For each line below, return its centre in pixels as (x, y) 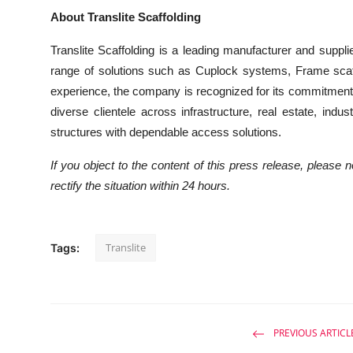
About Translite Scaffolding (126, 17)
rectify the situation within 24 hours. (140, 186)
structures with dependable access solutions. (166, 132)
